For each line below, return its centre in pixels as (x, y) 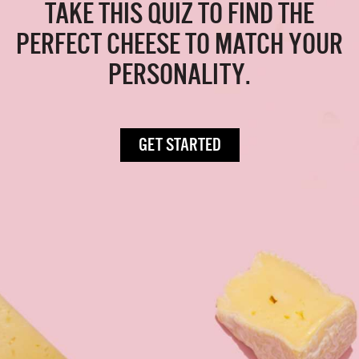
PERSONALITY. (179, 74)
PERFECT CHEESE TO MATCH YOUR (179, 43)
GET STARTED (179, 144)
